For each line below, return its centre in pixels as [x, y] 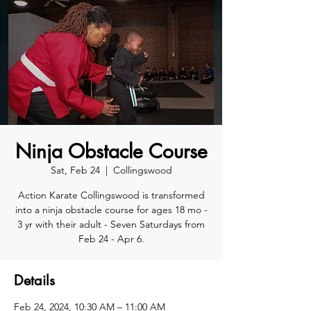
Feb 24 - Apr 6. [111, 239]
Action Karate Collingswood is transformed [111, 195]
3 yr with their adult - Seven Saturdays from [111, 224]
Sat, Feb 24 [75, 170]
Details [34, 280]
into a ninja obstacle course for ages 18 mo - [111, 210]
